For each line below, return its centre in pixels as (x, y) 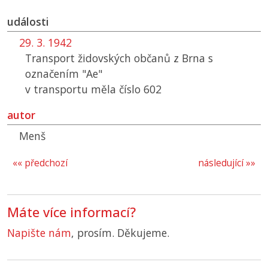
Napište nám (39, 233)
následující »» (227, 163)
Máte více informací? (71, 212)
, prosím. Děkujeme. (120, 233)
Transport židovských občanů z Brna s (119, 58)
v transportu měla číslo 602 (93, 89)
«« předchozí (40, 163)
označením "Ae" (64, 74)
